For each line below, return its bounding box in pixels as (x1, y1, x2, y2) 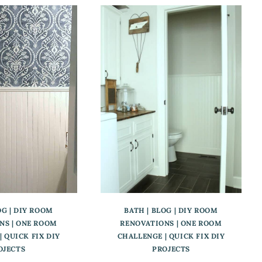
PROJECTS (152, 244, 190, 254)
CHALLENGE (117, 232, 163, 241)
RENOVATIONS (120, 219, 175, 228)
